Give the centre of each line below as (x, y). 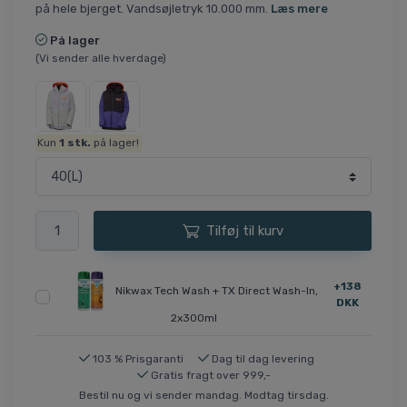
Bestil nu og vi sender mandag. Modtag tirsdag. (203, 396)
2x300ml (194, 318)
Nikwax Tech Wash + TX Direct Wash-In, (217, 290)
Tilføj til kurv (244, 231)
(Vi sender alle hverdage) (101, 58)
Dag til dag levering (263, 359)
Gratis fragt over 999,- (210, 376)
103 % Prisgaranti (138, 359)
